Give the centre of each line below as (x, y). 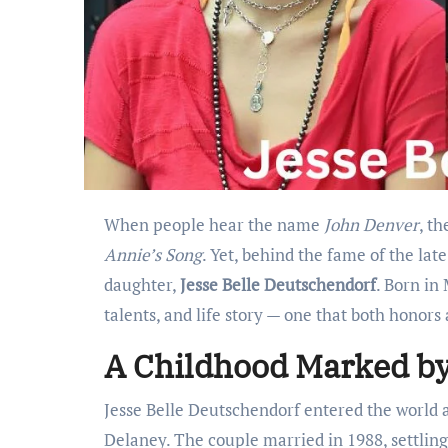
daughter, (142, 284)
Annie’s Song (153, 254)
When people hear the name (222, 224)
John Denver (371, 224)
